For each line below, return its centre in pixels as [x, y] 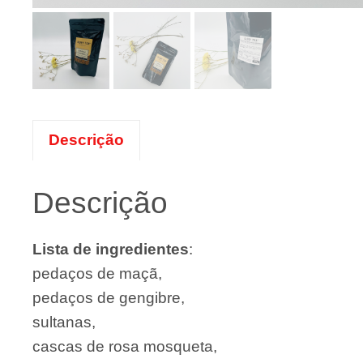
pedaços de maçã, [97, 273]
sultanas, [64, 322]
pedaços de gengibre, [109, 297]
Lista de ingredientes [111, 249]
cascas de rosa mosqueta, [125, 346]
